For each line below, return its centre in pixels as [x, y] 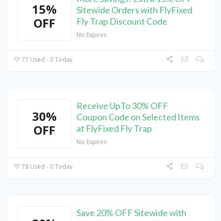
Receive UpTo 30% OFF [122, 106]
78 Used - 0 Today [47, 167]
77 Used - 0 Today [47, 60]
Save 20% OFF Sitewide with [131, 213]
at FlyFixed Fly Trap [114, 129]
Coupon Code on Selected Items [138, 117]
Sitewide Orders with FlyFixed [134, 10]
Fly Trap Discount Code [122, 21]
